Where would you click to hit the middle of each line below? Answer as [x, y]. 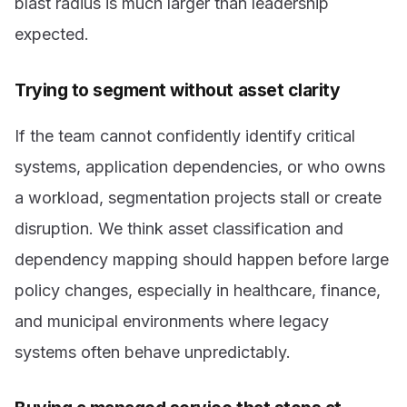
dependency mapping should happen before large [202, 260]
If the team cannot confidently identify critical [185, 136]
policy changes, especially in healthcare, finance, [198, 291]
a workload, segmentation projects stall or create [198, 198]
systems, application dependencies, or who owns [200, 167]
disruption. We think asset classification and [179, 229]
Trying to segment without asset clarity [178, 89]
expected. [52, 34]
